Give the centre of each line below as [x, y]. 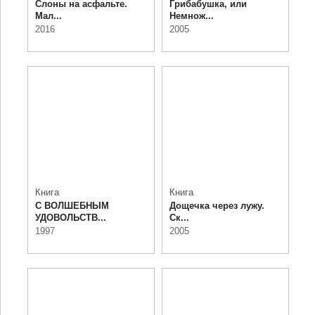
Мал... [48, 16]
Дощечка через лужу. [217, 206]
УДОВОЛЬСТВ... [70, 218]
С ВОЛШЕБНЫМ [72, 206]
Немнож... [192, 16]
